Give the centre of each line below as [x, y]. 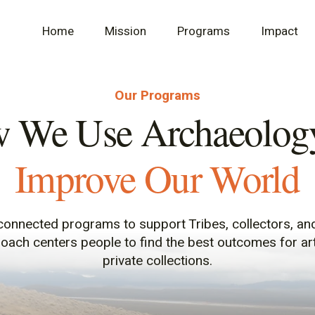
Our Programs [157, 96]
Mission [126, 31]
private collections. [157, 261]
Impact [279, 31]
